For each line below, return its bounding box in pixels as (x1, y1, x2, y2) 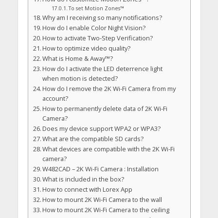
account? (42, 93, 69, 103)
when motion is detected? (42, 73, 118, 83)
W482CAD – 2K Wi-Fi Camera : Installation (42, 164, 159, 173)
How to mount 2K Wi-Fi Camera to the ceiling (42, 205, 170, 214)
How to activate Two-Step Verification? (42, 33, 153, 42)
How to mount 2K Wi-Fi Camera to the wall (42, 195, 163, 204)
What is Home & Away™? (42, 54, 113, 63)
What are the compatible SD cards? (42, 134, 144, 143)
